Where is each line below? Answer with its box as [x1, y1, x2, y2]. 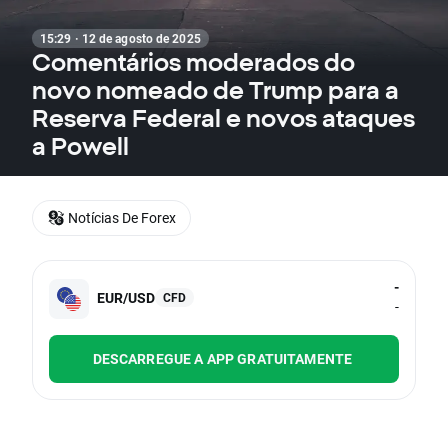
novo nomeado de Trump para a [32, 76, 399, 104]
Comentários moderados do [32, 48, 355, 76]
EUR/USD [97, 287, 155, 307]
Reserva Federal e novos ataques [32, 104, 415, 132]
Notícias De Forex [68, 208, 176, 227]
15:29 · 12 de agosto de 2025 [40, 30, 201, 46]
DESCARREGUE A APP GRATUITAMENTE [92, 349, 353, 369]
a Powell [32, 132, 129, 160]
